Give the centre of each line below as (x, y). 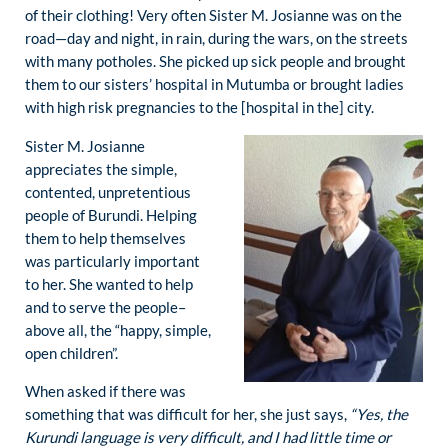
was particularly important (112, 260)
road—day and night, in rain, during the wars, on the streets (216, 38)
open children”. (71, 352)
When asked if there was (105, 390)
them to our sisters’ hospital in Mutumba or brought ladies (214, 84)
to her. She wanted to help (109, 283)
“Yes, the (379, 413)
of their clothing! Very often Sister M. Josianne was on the (213, 15)
